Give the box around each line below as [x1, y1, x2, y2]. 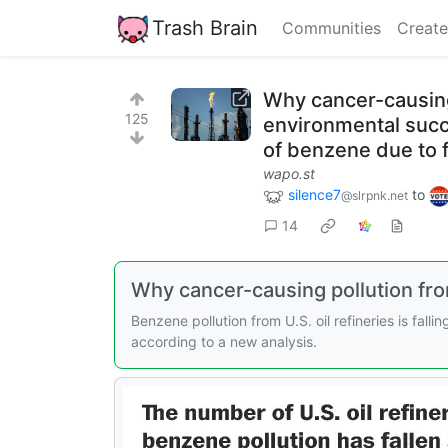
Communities [282, 18, 381, 38]
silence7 [288, 186, 341, 203]
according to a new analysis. [131, 332, 317, 350]
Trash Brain [152, 15, 258, 40]
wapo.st [263, 165, 315, 182]
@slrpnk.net [341, 188, 408, 203]
